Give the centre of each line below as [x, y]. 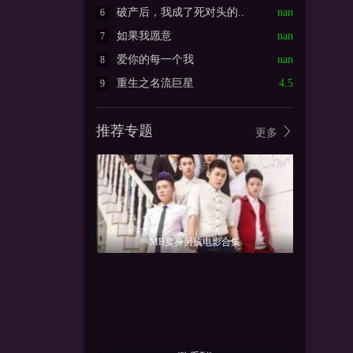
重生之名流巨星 [155, 84]
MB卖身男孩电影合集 [195, 242]
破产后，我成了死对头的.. [180, 13]
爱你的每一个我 [155, 60]
